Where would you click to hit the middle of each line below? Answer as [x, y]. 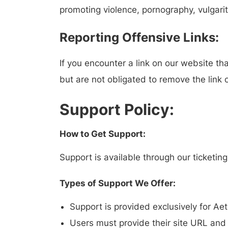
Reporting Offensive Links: [139, 37]
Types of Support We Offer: [118, 183]
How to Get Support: [103, 134]
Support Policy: [117, 109]
